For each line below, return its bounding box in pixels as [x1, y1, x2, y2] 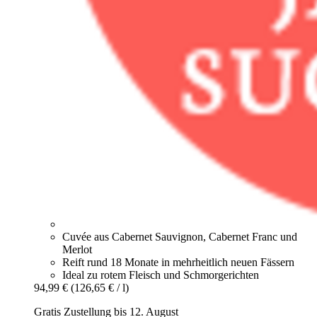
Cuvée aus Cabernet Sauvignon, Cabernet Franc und [62, 231, 297, 243]
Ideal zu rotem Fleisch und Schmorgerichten [62, 269, 259, 282]
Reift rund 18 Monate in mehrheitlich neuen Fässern [62, 256, 294, 269]
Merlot [62, 243, 92, 256]
